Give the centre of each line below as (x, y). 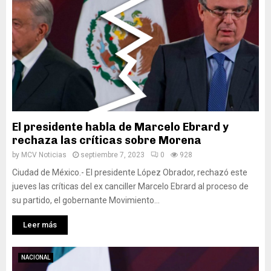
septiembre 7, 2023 (113, 155)
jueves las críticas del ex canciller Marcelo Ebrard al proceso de (130, 186)
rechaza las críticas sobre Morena (108, 140)
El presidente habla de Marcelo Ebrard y (120, 127)
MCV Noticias (44, 155)
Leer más (40, 225)
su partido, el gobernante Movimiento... (86, 200)
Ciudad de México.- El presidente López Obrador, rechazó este (130, 172)
